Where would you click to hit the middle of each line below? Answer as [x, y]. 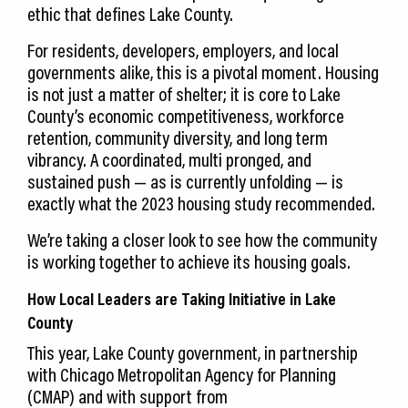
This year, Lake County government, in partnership [193, 353]
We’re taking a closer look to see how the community [202, 240]
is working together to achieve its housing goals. [189, 262]
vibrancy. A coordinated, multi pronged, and [169, 160]
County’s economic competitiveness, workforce [186, 116]
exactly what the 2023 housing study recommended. [201, 204]
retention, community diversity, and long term [178, 138]
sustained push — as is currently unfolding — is [185, 182]
